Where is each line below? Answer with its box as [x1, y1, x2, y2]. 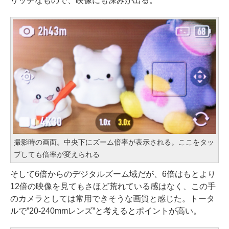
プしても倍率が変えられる [14, 150, 100, 159]
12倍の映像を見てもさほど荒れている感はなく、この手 [10, 182, 216, 191]
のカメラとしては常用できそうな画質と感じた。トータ [10, 194, 215, 203]
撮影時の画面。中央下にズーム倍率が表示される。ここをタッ [14, 138, 214, 147]
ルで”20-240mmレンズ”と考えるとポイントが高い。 [10, 207, 201, 216]
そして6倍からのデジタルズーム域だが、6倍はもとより [10, 170, 216, 179]
